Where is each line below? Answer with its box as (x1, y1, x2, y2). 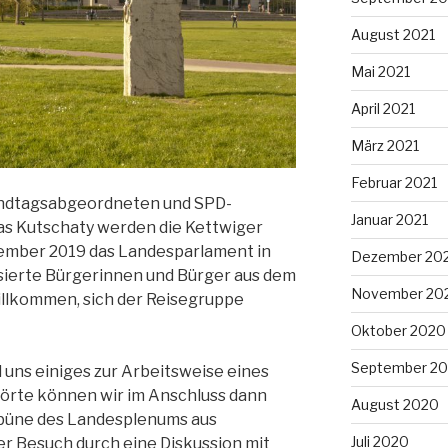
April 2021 (350, 99, 415, 117)
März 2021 (350, 136, 419, 154)
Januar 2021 (350, 210, 428, 228)
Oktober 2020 (350, 321, 446, 339)
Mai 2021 (350, 62, 410, 80)
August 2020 (350, 395, 439, 413)
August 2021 (350, 25, 435, 43)
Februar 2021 (350, 173, 437, 191)
